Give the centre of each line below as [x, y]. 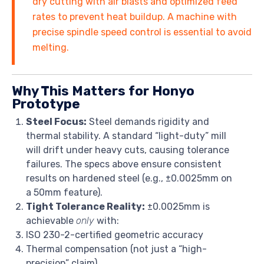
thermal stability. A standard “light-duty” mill [126, 136]
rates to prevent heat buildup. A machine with [135, 17]
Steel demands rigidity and [148, 121]
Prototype [46, 104]
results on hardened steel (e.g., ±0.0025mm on [129, 178]
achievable [51, 220]
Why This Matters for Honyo [103, 91]
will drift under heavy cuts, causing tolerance [128, 150]
